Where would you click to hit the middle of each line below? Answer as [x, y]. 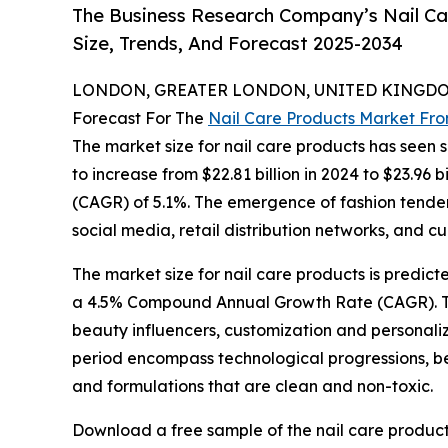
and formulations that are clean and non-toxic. [252, 386]
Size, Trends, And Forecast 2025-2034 [237, 43]
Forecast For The [140, 118]
